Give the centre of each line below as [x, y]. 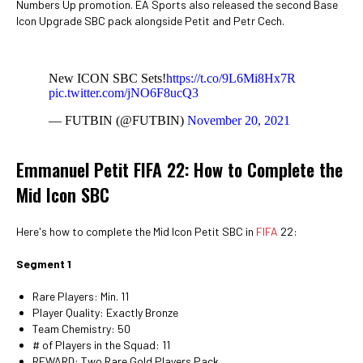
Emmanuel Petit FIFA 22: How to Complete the [179, 169]
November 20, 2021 [239, 120]
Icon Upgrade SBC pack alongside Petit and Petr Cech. [150, 21]
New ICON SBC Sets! [107, 78]
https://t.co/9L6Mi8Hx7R [231, 78]
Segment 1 [44, 264]
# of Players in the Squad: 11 [101, 345]
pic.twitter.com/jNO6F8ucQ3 [124, 93]
